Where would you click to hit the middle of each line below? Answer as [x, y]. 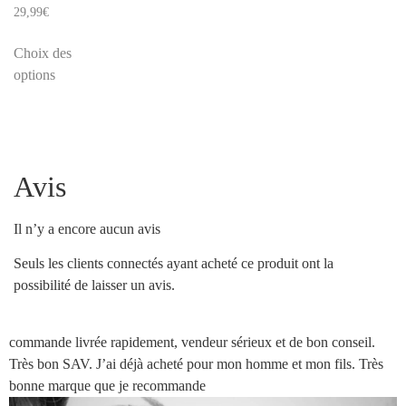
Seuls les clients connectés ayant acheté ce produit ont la [174, 263]
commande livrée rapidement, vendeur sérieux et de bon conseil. [192, 343]
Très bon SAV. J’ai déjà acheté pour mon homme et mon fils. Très [196, 364]
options [34, 74]
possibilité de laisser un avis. [94, 285]
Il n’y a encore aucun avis [87, 228]
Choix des [43, 53]
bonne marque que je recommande [107, 386]
